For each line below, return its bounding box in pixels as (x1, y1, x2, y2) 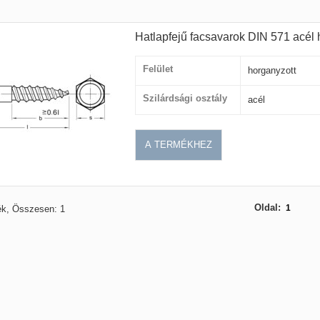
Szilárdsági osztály (143, 92, 227, 104)
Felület (143, 63, 173, 74)
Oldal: (254, 201, 281, 213)
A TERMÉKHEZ (145, 139, 212, 150)
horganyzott (248, 64, 296, 76)
